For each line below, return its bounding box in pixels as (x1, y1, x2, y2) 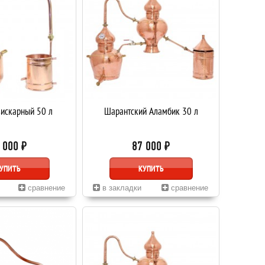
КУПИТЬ (138, 163, 164, 174)
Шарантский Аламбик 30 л (104, 105, 198, 118)
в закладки (99, 183, 141, 192)
